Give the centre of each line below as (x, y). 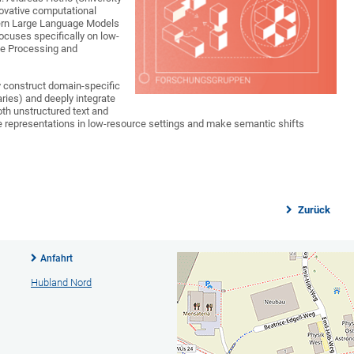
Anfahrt (56, 258)
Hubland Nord (61, 282)
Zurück (313, 210)
